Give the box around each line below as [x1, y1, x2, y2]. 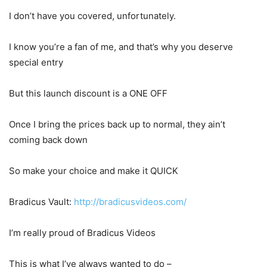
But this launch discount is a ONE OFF [9, 87, 167, 99]
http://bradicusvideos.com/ [74, 195, 187, 207]
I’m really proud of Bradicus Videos [9, 226, 156, 238]
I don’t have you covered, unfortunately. [9, 10, 176, 21]
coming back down [9, 133, 88, 145]
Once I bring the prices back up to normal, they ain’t [9, 118, 225, 130]
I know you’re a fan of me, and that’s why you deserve [9, 41, 233, 52]
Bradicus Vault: [9, 195, 74, 207]
